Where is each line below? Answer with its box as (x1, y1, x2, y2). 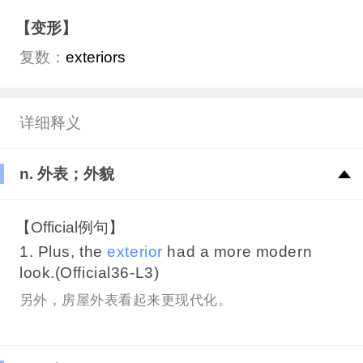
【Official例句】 (15, 219, 125, 237)
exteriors (65, 49, 134, 66)
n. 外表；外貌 (19, 164, 114, 182)
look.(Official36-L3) (19, 264, 160, 282)
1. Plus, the (19, 243, 108, 261)
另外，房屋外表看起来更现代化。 (19, 292, 233, 308)
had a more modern (162, 243, 313, 261)
